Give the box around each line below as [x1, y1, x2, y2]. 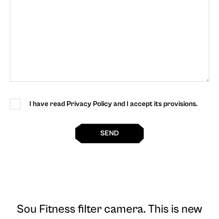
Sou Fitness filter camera [17, 202, 143, 217]
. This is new [143, 202, 202, 217]
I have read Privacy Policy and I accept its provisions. [29, 100, 197, 109]
